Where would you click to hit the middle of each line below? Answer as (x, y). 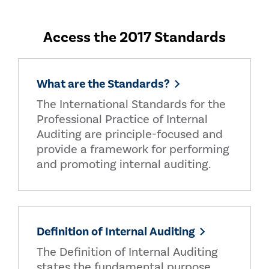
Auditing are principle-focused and (130, 134)
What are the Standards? (103, 84)
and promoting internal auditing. (124, 165)
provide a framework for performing (133, 150)
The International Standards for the (131, 104)
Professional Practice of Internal (122, 119)
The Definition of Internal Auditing (127, 252)
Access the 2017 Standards (134, 37)
